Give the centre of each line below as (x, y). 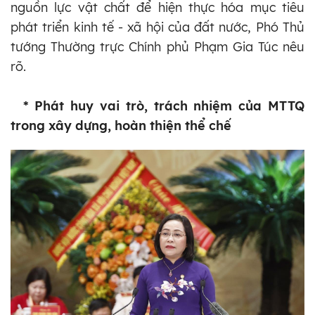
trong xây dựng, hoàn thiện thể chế (121, 125)
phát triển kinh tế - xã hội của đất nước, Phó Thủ (157, 27)
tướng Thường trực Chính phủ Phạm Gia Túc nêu (157, 46)
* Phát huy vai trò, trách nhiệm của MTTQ (164, 105)
